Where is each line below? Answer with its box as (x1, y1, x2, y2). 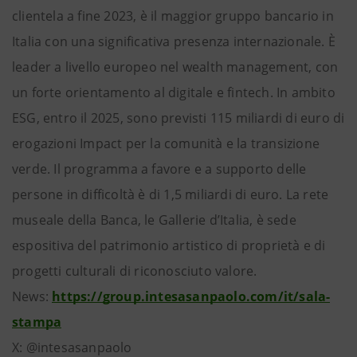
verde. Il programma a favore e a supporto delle (12, 160, 307, 178)
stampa (12, 313, 62, 331)
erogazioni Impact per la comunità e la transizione (12, 135, 320, 152)
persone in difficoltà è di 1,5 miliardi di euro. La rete (12, 186, 329, 203)
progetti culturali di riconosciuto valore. (12, 262, 257, 280)
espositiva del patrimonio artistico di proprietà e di (12, 237, 326, 254)
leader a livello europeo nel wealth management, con (12, 58, 339, 76)
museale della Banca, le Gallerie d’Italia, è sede (12, 211, 296, 229)
